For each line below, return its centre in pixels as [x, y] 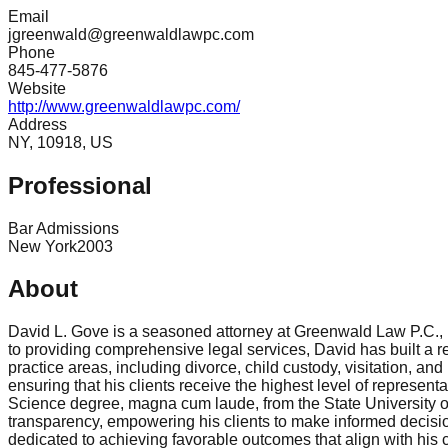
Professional [80, 185]
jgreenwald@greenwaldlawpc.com [131, 34]
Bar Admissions [63, 228]
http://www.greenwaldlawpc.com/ [124, 106]
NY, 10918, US [60, 142]
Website [37, 88]
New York [42, 246]
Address [37, 124]
